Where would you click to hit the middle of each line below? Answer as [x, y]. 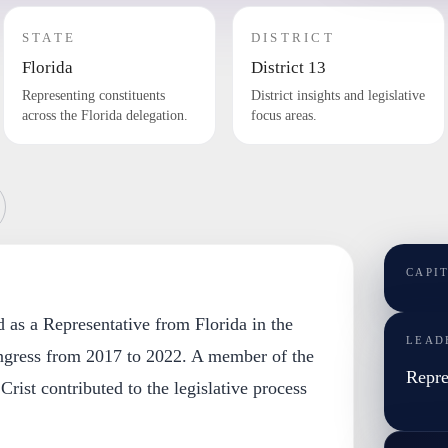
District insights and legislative [337, 95]
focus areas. [283, 115]
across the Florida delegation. [104, 115]
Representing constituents [93, 95]
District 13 [288, 67]
